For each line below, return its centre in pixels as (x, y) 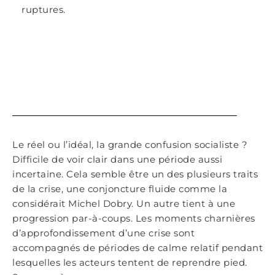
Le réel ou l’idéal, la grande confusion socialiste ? (130, 145)
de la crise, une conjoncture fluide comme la (120, 189)
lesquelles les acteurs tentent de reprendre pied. (130, 262)
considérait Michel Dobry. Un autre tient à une (124, 203)
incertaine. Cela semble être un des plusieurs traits (135, 174)
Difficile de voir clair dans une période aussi (117, 159)
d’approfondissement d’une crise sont (103, 233)
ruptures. (44, 10)
